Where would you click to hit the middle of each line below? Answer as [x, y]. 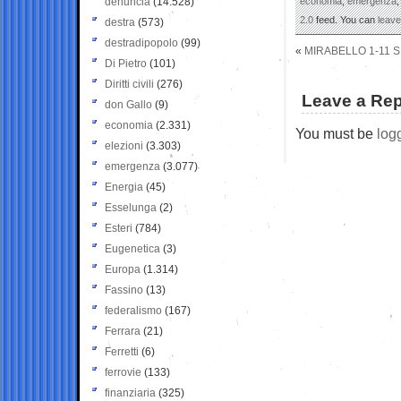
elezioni [124, 145]
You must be [336, 133]
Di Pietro [126, 63]
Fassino [124, 290]
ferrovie [123, 372]
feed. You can [346, 19]
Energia [124, 187]
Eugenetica [132, 248]
